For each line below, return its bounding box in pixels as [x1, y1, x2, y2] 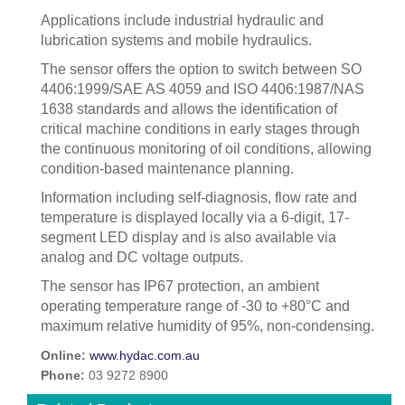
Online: [41, 349, 89, 363]
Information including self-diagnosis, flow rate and [41, 190, 357, 205]
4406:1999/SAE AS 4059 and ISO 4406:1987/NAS [41, 81, 364, 97]
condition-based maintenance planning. [41, 161, 294, 176]
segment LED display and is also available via [41, 230, 336, 245]
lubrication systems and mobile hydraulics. [41, 33, 312, 48]
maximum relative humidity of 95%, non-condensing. [41, 318, 374, 334]
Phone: [41, 369, 89, 382]
